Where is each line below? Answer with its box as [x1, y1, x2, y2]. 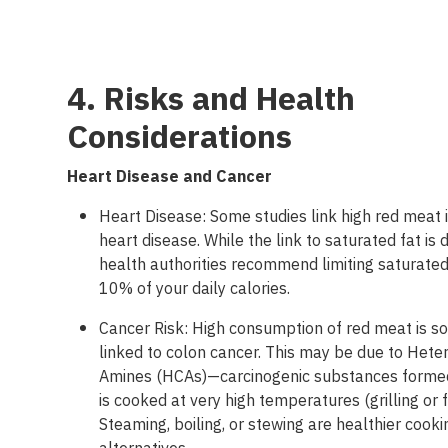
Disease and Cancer [116, 163, 273, 191]
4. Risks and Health [67, 73, 356, 127]
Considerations [67, 111, 301, 165]
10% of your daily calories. [99, 275, 295, 303]
